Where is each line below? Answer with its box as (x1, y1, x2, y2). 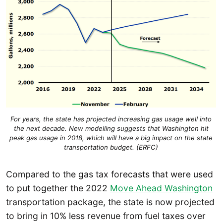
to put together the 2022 (6, 183, 110, 194)
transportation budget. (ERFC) (64, 143, 158, 151)
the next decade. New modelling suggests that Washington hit (13, 124, 209, 132)
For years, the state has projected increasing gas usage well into (10, 114, 212, 123)
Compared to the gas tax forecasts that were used (6, 169, 213, 180)
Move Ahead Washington (110, 183, 213, 194)
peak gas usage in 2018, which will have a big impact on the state (9, 133, 213, 142)
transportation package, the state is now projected (6, 197, 215, 208)
